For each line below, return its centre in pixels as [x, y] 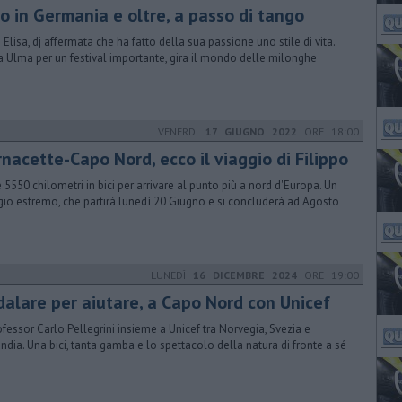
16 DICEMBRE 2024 [245, 275]
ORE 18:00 [328, 131]
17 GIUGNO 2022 [251, 131]
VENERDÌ [182, 131]
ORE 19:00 [328, 275]
